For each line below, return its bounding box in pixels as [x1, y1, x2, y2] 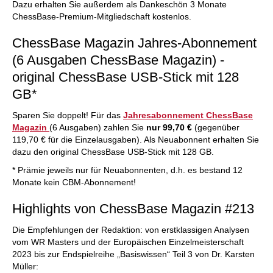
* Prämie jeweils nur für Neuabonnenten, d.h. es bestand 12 [12, 165, 243, 175]
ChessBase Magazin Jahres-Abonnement [12, 35, 257, 51]
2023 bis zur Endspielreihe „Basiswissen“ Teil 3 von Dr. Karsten [12, 249, 255, 259]
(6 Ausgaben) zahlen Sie [49, 122, 146, 132]
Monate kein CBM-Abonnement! [12, 177, 136, 187]
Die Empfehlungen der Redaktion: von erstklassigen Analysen [12, 225, 249, 235]
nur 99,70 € [146, 122, 194, 132]
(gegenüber [194, 122, 239, 132]
